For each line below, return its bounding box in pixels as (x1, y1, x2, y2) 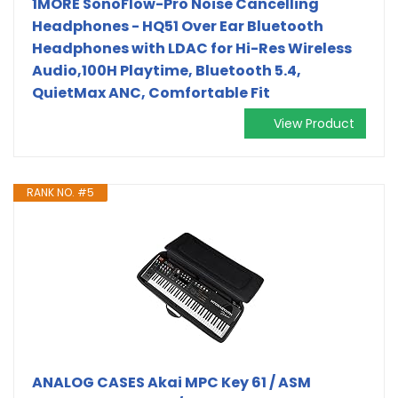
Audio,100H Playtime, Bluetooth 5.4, (32, 60, 301, 81)
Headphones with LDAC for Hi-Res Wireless (32, 37, 352, 59)
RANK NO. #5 (27, 184, 94, 200)
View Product (274, 114, 354, 132)
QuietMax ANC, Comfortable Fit (32, 82, 270, 103)
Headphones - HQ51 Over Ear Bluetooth (32, 15, 323, 36)
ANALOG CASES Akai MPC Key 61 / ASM (32, 371, 311, 393)
